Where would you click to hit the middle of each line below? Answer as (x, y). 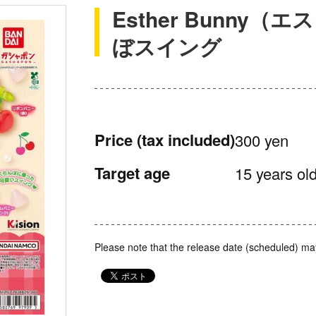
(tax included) (186, 140)
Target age (132, 173)
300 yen (262, 140)
